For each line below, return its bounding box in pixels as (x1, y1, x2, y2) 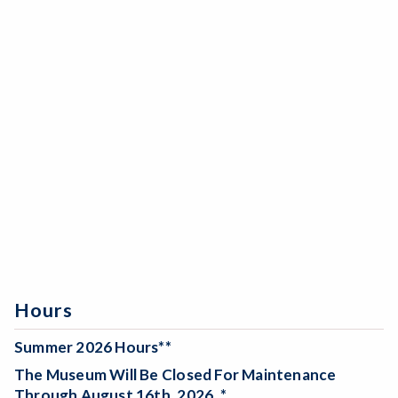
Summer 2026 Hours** (14, 338, 171, 357)
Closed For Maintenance (161, 365, 337, 385)
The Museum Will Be (14, 365, 162, 385)
